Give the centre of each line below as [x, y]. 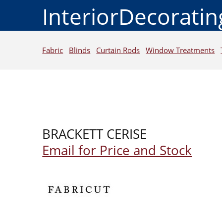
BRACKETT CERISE [95, 134]
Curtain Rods [118, 50]
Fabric [53, 50]
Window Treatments [180, 50]
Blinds [80, 50]
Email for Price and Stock [117, 150]
